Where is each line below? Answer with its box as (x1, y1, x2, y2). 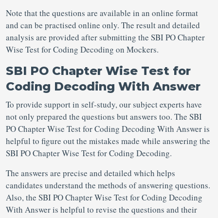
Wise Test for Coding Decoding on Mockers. (6, 44, 159, 55)
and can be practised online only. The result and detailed (6, 19, 200, 31)
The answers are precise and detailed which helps (6, 167, 175, 179)
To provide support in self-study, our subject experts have (6, 99, 202, 110)
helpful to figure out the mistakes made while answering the (6, 135, 210, 146)
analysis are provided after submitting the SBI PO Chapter (6, 32, 205, 43)
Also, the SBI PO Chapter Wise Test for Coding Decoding (6, 192, 202, 203)
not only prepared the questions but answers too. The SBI (6, 111, 202, 122)
